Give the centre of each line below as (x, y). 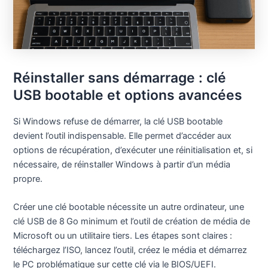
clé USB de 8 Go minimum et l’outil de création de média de (132, 222)
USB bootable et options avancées (128, 95)
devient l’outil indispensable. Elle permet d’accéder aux (123, 136)
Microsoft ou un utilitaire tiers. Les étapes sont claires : (123, 236)
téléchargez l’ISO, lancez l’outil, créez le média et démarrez (130, 250)
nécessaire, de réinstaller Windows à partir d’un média (122, 165)
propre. (28, 179)
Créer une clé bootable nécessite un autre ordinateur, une (129, 207)
